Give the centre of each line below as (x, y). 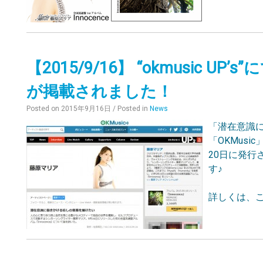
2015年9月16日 (86, 109)
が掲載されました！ (100, 92)
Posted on (44, 109)
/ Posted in (131, 109)
